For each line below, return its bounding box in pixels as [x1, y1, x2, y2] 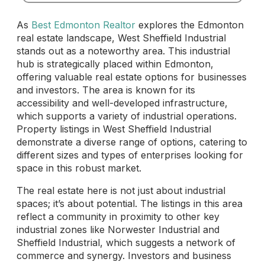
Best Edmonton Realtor [31, 19, 135, 31]
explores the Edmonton [135, 19, 244, 31]
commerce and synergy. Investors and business [17, 250, 231, 262]
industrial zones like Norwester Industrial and [17, 224, 219, 236]
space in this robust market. [17, 162, 141, 174]
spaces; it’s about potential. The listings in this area [17, 198, 243, 210]
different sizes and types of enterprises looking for [17, 149, 243, 161]
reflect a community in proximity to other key [17, 211, 219, 223]
